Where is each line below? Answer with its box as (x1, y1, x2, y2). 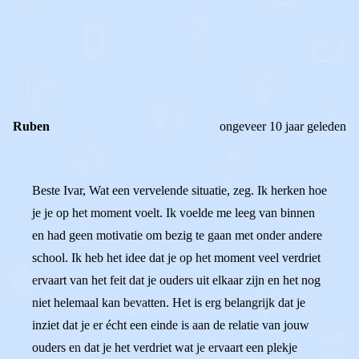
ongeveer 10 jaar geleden (220, 119, 346, 133)
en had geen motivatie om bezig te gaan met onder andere (32, 228, 322, 242)
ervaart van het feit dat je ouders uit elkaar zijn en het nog (32, 273, 321, 287)
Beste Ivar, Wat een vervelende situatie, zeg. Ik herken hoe (32, 184, 327, 197)
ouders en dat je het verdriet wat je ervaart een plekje (32, 341, 297, 354)
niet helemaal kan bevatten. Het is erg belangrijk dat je (32, 296, 305, 309)
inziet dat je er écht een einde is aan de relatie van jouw (32, 318, 309, 332)
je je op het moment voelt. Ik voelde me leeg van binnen (32, 206, 315, 220)
